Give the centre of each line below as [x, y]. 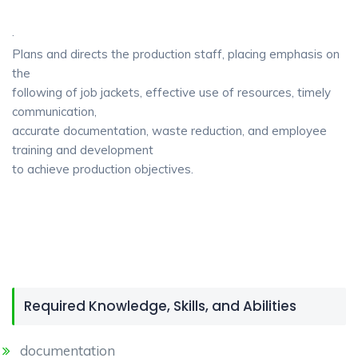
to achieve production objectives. [103, 169]
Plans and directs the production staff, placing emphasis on [176, 54]
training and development [83, 150]
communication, [54, 111]
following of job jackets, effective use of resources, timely [171, 92]
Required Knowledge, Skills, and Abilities [160, 306]
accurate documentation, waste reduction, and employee [169, 131]
